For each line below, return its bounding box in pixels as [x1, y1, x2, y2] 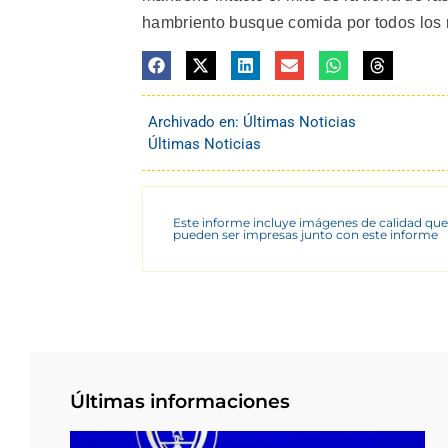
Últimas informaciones [70, 389, 290, 413]
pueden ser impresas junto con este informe [173, 226, 438, 242]
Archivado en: [148, 112, 243, 131]
